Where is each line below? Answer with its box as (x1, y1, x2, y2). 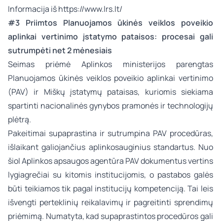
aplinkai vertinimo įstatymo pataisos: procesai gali (8, 31, 213, 42)
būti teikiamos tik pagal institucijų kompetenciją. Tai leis (8, 183, 213, 194)
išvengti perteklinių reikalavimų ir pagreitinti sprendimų (8, 197, 213, 208)
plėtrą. (8, 114, 31, 125)
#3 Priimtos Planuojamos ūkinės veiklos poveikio (8, 17, 213, 28)
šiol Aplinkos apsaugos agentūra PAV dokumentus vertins (8, 155, 213, 166)
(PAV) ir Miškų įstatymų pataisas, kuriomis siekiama (8, 86, 213, 97)
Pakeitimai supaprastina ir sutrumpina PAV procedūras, (8, 128, 213, 139)
